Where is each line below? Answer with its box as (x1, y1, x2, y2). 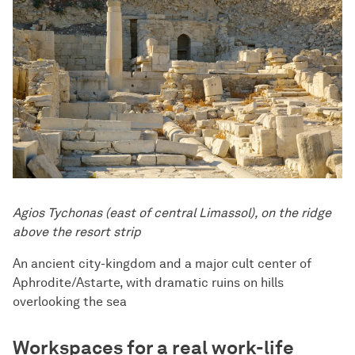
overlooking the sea (13, 294, 127, 310)
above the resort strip (13, 224, 141, 240)
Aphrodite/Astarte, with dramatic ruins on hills (13, 275, 284, 291)
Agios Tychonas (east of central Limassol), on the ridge (13, 205, 331, 221)
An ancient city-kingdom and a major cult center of (13, 256, 311, 272)
